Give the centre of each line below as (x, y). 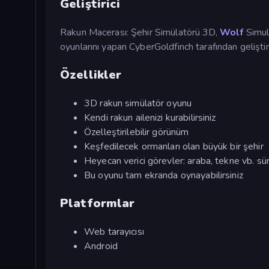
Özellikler (91, 74)
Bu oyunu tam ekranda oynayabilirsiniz (164, 175)
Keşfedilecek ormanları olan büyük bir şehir (174, 146)
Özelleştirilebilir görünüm (137, 132)
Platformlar (98, 203)
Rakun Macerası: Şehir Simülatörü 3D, (140, 32)
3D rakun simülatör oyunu (138, 103)
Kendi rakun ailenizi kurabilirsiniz (150, 117)
